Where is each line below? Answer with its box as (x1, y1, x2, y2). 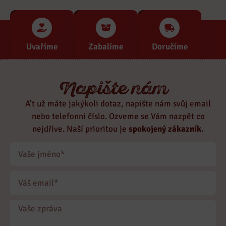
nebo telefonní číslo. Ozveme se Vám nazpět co (31, 110, 205, 122)
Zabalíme (88, 41, 124, 52)
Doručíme (151, 41, 188, 52)
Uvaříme (26, 41, 58, 52)
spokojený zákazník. (129, 123, 204, 134)
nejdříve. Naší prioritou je (32, 123, 129, 134)
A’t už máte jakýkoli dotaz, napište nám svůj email (25, 98, 211, 109)
